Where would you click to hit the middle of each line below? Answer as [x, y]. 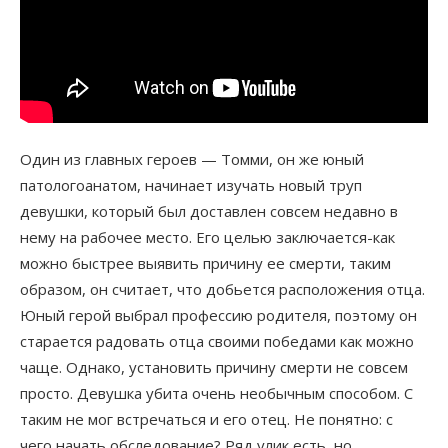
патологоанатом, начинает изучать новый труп [191, 184]
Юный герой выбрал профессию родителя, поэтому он [218, 314]
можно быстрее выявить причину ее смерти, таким [205, 262]
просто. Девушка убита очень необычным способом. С [216, 392]
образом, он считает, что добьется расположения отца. [222, 288]
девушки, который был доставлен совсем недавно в [209, 210]
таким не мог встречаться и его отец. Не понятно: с [206, 418]
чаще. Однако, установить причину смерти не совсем [214, 366]
